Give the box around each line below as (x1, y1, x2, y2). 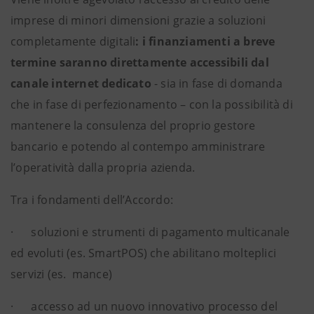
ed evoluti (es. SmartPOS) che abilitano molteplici (11, 245, 277, 261)
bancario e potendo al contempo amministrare (11, 139, 266, 154)
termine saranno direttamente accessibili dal (11, 55, 269, 70)
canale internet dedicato (11, 76, 151, 91)
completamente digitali (11, 34, 136, 49)
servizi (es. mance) (11, 266, 112, 282)
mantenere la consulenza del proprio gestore (11, 118, 256, 133)
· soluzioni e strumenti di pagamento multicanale (11, 224, 290, 240)
